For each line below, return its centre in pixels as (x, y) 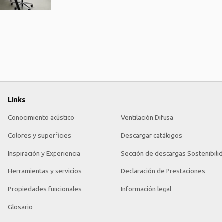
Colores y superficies (40, 135)
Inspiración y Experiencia (44, 153)
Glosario (20, 207)
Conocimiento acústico (41, 117)
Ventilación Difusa (147, 117)
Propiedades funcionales (45, 189)
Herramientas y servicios (45, 171)
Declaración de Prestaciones (163, 171)
